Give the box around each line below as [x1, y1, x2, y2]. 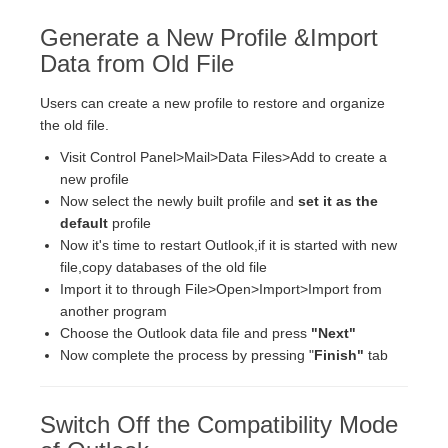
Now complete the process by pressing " [60, 346, 314, 363]
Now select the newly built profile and [60, 192, 298, 209]
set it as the [298, 192, 378, 209]
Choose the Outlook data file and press [60, 324, 311, 341]
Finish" [314, 346, 368, 363]
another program [60, 302, 167, 319]
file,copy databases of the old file [60, 258, 267, 275]
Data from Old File [40, 49, 234, 77]
